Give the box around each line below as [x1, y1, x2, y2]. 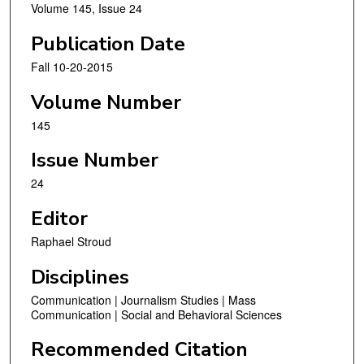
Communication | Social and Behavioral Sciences [31, 305, 282, 323]
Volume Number [31, 89, 181, 115]
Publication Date [31, 31, 185, 58]
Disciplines [31, 263, 129, 290]
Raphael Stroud [31, 232, 111, 249]
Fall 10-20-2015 [31, 58, 113, 76]
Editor [31, 205, 88, 232]
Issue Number [31, 147, 158, 174]
